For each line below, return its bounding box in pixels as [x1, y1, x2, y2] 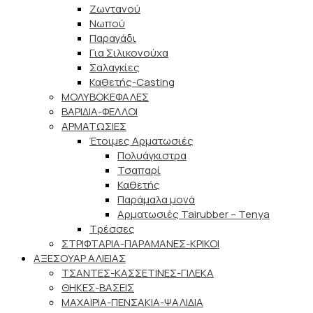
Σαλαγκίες [89, 60, 140, 75]
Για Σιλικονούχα [89, 45, 168, 61]
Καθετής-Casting [89, 75, 175, 90]
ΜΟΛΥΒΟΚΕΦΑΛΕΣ [61, 89, 149, 105]
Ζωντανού [89, 1, 140, 17]
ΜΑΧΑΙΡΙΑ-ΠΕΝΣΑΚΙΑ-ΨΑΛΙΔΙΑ [61, 295, 203, 310]
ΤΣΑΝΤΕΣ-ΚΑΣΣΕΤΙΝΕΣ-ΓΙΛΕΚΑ [61, 265, 214, 281]
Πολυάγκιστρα [117, 148, 187, 163]
